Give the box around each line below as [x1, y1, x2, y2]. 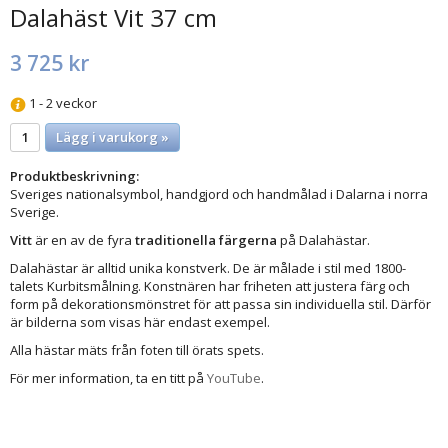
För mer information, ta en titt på [10, 368, 207, 387]
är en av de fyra [35, 230, 135, 249]
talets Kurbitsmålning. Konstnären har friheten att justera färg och [10, 276, 410, 295]
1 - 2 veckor [26, 94, 97, 113]
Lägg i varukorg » [56, 127, 169, 146]
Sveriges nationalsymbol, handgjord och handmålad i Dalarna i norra [10, 184, 428, 203]
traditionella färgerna [135, 230, 277, 249]
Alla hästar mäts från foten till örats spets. [10, 340, 264, 359]
